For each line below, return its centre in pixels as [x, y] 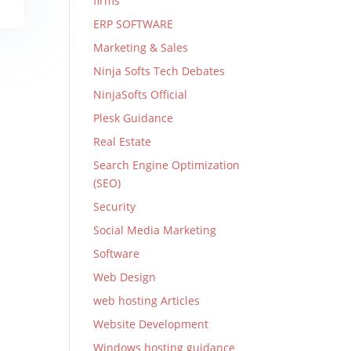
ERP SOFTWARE [134, 24]
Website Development [151, 324]
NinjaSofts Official [141, 94]
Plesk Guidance [134, 118]
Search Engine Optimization [167, 165]
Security [115, 206]
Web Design [125, 277]
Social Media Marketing [155, 230]
